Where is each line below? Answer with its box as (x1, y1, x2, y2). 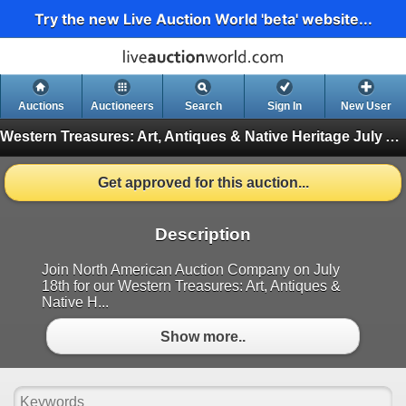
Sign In (267, 100, 303, 113)
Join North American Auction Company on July (42, 262, 340, 278)
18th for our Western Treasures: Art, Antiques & (42, 278, 341, 295)
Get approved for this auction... (97, 175, 309, 191)
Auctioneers (90, 100, 154, 113)
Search (184, 100, 222, 113)
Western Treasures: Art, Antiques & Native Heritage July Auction (385, 128, 400, 144)
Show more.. (160, 328, 246, 344)
